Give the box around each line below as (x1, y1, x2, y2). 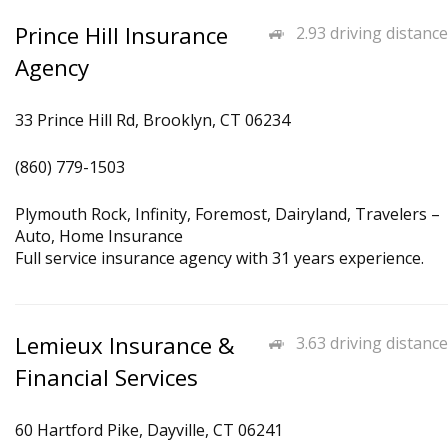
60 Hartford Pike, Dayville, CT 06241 (15, 419, 283, 441)
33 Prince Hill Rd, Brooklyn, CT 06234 (15, 109, 290, 131)
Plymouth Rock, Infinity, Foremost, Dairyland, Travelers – (15, 203, 440, 225)
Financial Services (15, 362, 198, 393)
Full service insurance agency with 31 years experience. (15, 247, 424, 269)
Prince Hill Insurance (15, 20, 228, 51)
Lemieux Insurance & (15, 330, 235, 361)
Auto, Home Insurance (15, 225, 183, 247)
